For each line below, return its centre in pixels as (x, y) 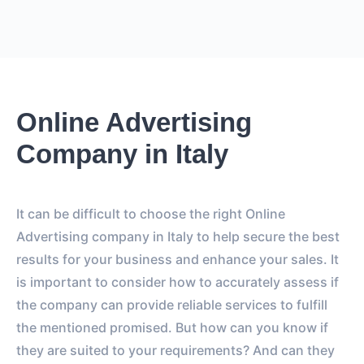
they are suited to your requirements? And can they (175, 350)
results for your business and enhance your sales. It (178, 259)
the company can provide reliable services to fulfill (172, 304)
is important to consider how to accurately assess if (178, 282)
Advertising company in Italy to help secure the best (178, 236)
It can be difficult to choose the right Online (151, 213)
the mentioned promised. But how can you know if (172, 327)
